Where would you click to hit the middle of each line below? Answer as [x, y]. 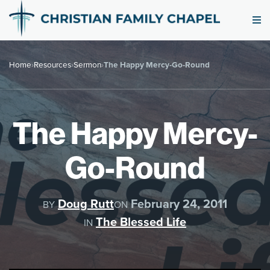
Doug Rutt [86, 203]
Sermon [87, 64]
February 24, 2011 [177, 203]
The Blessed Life [141, 221]
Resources [52, 64]
